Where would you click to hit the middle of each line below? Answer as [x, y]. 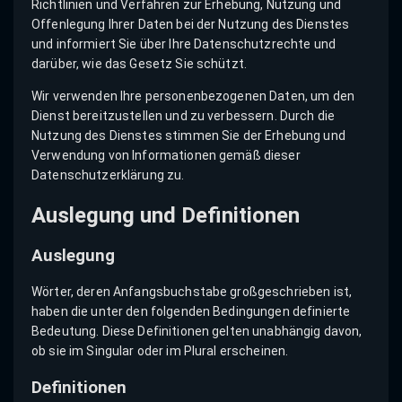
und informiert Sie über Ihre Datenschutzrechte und [184, 44]
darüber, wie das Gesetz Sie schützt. [140, 63]
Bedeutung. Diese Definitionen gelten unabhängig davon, [197, 332]
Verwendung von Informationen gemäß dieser [166, 155]
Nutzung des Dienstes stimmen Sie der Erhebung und [188, 135]
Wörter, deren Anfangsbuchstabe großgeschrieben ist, [192, 292]
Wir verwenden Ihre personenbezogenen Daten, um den [193, 96]
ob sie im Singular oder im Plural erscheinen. [160, 351]
